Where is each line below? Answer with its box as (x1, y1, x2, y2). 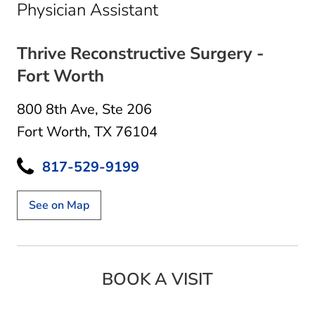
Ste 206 (102, 99, 152, 119)
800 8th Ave (17, 99, 95, 119)
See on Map (29, 197, 89, 213)
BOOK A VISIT (102, 267, 213, 290)
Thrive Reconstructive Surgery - (17, 41, 264, 65)
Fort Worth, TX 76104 (17, 122, 157, 141)
